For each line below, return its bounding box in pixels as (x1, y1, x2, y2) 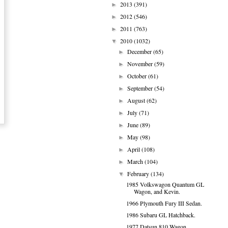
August (127, 96, 147, 104)
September (127, 84, 155, 92)
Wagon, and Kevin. (133, 187, 180, 195)
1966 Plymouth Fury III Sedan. (126, 199, 202, 207)
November (127, 60, 155, 68)
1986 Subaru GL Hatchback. (126, 211, 195, 219)
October (127, 72, 149, 80)
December (127, 47, 154, 55)
